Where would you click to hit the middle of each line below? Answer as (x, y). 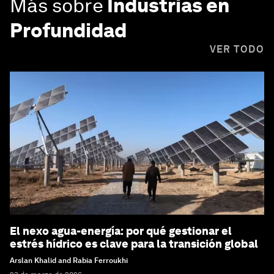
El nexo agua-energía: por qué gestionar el (121, 231)
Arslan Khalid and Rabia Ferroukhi (69, 260)
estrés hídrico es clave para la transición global (134, 243)
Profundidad (68, 30)
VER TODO (237, 49)
